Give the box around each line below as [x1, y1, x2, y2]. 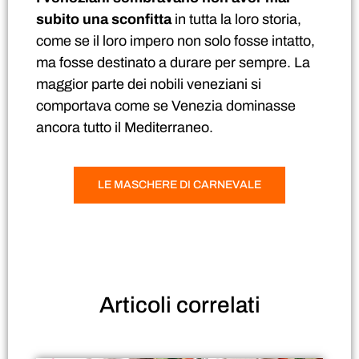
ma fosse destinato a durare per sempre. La [36, 54, 310, 71]
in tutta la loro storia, [171, 11, 301, 28]
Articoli [99, 292, 171, 317]
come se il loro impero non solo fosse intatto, [36, 33, 315, 50]
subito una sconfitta [36, 11, 171, 28]
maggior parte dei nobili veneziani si [36, 76, 261, 93]
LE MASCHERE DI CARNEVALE [98, 178, 261, 191]
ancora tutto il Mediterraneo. [36, 119, 213, 136]
